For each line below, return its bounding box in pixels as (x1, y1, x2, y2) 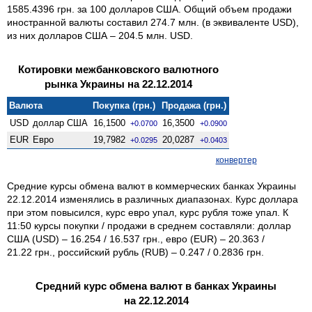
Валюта (9, 100, 43, 111)
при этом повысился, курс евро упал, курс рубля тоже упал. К (7, 206, 288, 218)
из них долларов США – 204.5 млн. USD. (7, 29, 193, 41)
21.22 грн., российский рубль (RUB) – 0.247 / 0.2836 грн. (7, 246, 264, 258)
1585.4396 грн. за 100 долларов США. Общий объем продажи (7, 3, 292, 15)
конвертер (215, 155, 257, 165)
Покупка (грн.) (93, 100, 156, 111)
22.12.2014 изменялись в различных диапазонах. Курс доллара (7, 193, 298, 205)
